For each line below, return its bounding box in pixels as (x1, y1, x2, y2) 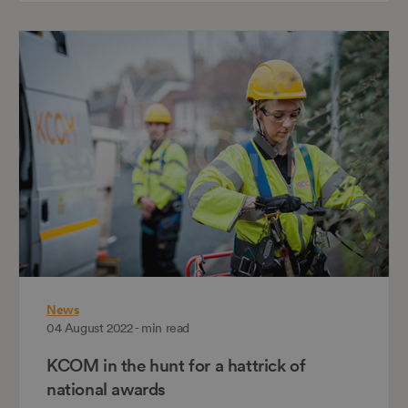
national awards (46, 378, 166, 401)
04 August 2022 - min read (46, 320, 189, 337)
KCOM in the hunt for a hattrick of (46, 354, 306, 377)
